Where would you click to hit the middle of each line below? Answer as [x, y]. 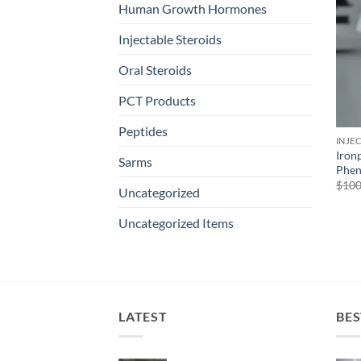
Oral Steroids [155, 70]
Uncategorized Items [176, 223]
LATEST [143, 317]
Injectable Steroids [170, 39]
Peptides [143, 131]
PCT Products [157, 101]
